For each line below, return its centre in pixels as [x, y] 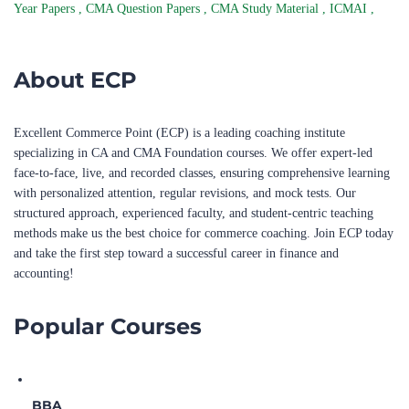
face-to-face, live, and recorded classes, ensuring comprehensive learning [202, 173]
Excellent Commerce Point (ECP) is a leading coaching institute [179, 133]
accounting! [44, 273]
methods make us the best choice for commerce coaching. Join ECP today [204, 233]
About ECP [75, 80]
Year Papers [46, 9]
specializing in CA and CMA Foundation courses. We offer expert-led [193, 153]
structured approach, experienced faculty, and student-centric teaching [194, 213]
